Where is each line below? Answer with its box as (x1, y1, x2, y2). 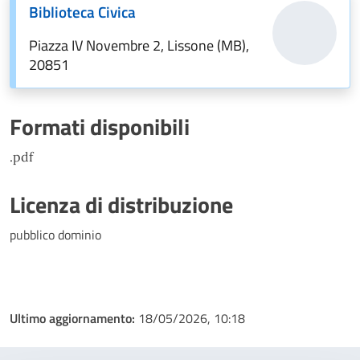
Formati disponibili (10, 109, 190, 144)
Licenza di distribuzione (10, 187, 233, 222)
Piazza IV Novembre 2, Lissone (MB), (29, 35, 249, 56)
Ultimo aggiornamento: (10, 309, 138, 328)
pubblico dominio (10, 225, 101, 244)
